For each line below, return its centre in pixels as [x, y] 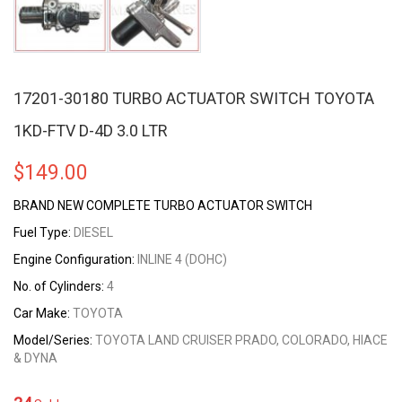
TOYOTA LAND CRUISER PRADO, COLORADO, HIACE [240, 340]
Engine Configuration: [74, 259]
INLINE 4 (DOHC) [181, 259]
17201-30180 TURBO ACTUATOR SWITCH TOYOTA [194, 98]
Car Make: [42, 313]
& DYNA [35, 358]
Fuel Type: [42, 232]
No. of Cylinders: [59, 286]
